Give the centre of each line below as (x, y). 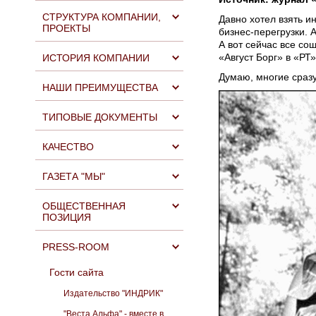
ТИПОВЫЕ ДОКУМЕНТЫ (100, 117)
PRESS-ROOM (76, 247)
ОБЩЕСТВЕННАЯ (84, 206)
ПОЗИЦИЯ (67, 217)
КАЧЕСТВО (68, 147)
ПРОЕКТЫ (66, 28)
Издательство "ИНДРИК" (113, 293)
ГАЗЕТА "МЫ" (74, 176)
